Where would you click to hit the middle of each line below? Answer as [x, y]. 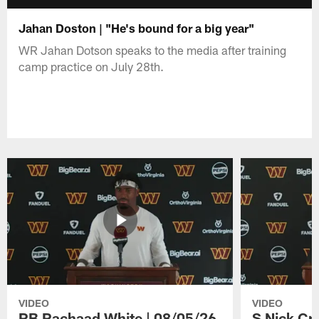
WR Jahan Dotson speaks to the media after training [153, 49]
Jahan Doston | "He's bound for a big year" [137, 27]
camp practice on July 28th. [91, 66]
